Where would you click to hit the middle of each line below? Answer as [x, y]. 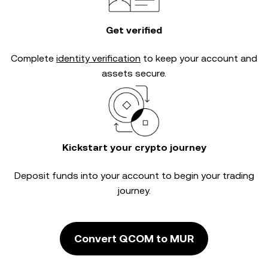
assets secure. [134, 73]
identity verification [98, 58]
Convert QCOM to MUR [134, 238]
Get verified [134, 30]
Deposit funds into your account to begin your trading [134, 176]
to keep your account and [199, 58]
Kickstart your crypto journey [134, 147]
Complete [33, 58]
